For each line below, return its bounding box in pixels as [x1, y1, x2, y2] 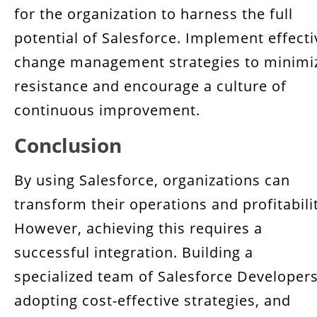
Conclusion [14, 132, 122, 158]
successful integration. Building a [14, 243, 253, 262]
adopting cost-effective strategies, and [14, 291, 291, 310]
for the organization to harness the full [14, 4, 293, 23]
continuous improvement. [14, 100, 204, 120]
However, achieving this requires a [14, 219, 263, 238]
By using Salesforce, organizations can [14, 171, 290, 190]
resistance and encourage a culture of [14, 76, 287, 96]
